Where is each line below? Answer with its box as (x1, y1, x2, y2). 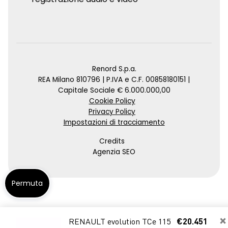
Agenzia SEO (93, 147, 135, 157)
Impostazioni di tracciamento (63, 117, 165, 127)
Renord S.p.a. (92, 64, 136, 74)
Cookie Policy (89, 96, 135, 106)
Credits (99, 136, 125, 146)
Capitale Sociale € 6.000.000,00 (58, 85, 170, 95)
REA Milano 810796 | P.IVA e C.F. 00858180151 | (38, 74, 190, 84)
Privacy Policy (89, 106, 135, 117)
